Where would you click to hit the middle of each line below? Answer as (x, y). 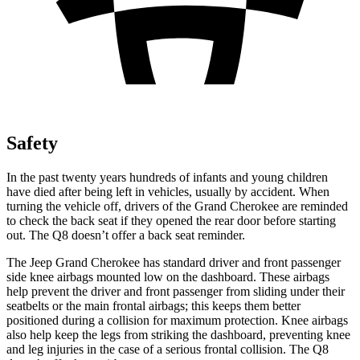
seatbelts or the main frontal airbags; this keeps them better (153, 305)
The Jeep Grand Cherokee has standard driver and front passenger (174, 262)
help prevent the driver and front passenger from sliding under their (176, 291)
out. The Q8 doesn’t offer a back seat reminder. (126, 235)
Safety (32, 143)
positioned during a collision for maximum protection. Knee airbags (177, 320)
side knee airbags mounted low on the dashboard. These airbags (168, 276)
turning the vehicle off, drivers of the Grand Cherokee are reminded (177, 206)
